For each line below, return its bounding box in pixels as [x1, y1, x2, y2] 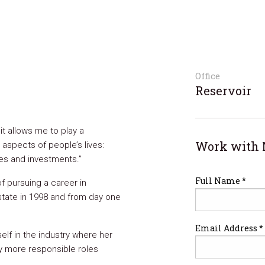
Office [195, 70, 220, 82]
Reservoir [195, 83, 251, 98]
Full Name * [195, 175, 246, 186]
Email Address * [195, 222, 263, 234]
